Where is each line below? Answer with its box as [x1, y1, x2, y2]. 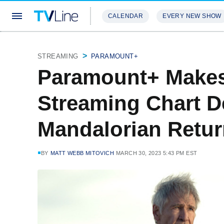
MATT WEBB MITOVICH [50, 150, 114, 156]
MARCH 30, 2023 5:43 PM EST [116, 150, 197, 156]
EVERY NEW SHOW [162, 12, 221, 19]
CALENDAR [108, 12, 143, 19]
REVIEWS [155, 42, 187, 49]
